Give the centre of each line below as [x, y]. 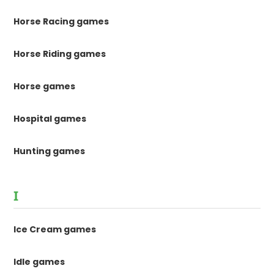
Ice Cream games [55, 230]
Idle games [39, 262]
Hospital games [50, 119]
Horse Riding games [60, 54]
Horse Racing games [61, 22]
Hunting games [50, 151]
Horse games [45, 87]
